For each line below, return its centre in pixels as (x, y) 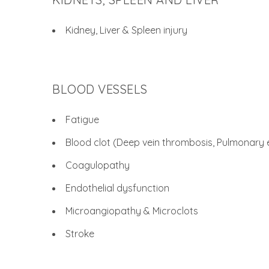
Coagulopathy (98, 165)
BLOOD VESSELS (100, 89)
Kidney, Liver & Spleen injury (126, 30)
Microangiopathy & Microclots (132, 211)
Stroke (80, 234)
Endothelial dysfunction (117, 188)
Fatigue (82, 119)
